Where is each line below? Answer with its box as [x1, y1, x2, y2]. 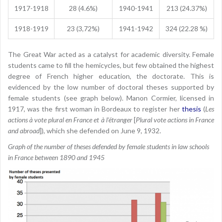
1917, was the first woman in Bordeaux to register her [8, 104, 182, 113]
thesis [181, 104, 201, 113]
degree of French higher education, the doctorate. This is [8, 71, 214, 80]
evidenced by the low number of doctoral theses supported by [8, 82, 214, 91]
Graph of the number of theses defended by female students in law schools [8, 142, 209, 151]
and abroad [8, 126, 40, 135]
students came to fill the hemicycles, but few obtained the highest [8, 60, 214, 69]
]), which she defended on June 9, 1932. [40, 126, 161, 135]
